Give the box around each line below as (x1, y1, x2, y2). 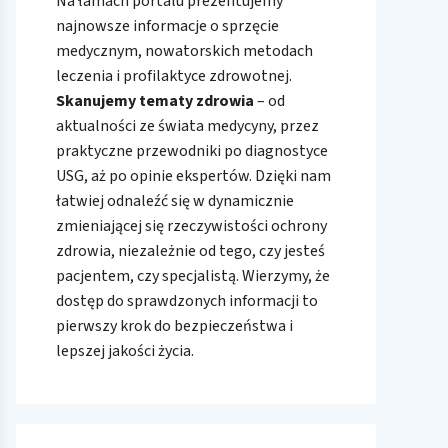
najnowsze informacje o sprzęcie (56, 14, 279, 37)
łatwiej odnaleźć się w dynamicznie (56, 189, 294, 212)
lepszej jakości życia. (56, 339, 194, 362)
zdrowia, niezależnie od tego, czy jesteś (56, 239, 325, 262)
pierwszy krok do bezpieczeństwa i (56, 314, 293, 337)
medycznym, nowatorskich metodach (56, 39, 313, 62)
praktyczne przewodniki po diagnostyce (56, 139, 328, 162)
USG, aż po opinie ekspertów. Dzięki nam (56, 164, 331, 187)
